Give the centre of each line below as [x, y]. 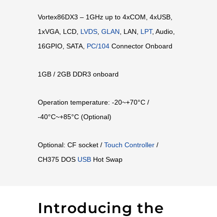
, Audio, [163, 32]
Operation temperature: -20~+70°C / [93, 102]
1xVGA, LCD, [59, 32]
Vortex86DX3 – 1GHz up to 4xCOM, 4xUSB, [105, 17]
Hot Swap [107, 160]
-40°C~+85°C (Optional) [74, 117]
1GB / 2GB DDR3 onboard [78, 74]
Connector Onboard [141, 46]
